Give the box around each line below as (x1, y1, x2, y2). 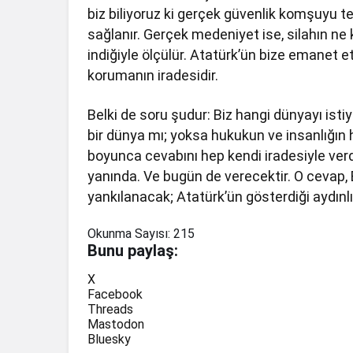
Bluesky (87, 331, 131, 347)
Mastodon (87, 316, 144, 332)
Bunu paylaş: (87, 240, 178, 260)
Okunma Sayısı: (87, 225, 170, 241)
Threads (87, 301, 133, 317)
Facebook (87, 286, 143, 302)
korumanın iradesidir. (87, 66, 219, 84)
